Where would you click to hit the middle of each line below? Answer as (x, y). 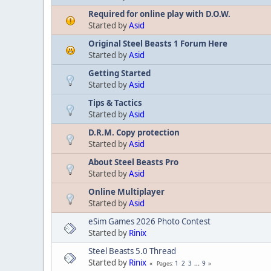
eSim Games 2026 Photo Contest (149, 222)
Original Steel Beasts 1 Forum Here (158, 44)
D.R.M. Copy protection (134, 133)
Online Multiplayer (126, 192)
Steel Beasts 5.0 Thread (132, 251)
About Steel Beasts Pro (133, 162)
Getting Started (119, 73)
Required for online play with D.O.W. (159, 14)
